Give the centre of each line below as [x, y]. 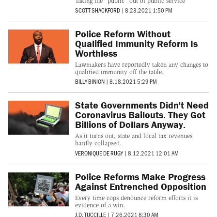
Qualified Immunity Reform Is [136, 43]
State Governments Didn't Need [142, 105]
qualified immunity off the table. [119, 72]
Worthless [96, 53]
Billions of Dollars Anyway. [130, 124]
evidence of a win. [100, 205]
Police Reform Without [123, 33]
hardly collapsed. [98, 143]
